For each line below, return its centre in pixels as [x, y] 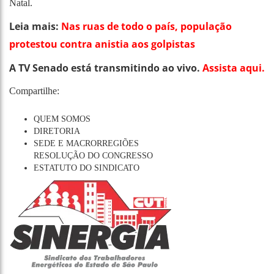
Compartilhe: [34, 91]
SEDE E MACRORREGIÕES [86, 143]
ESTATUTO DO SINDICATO [87, 168]
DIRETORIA [57, 131]
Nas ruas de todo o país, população [146, 26]
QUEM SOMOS [62, 119]
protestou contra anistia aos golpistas [102, 44]
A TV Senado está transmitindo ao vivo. [106, 68]
